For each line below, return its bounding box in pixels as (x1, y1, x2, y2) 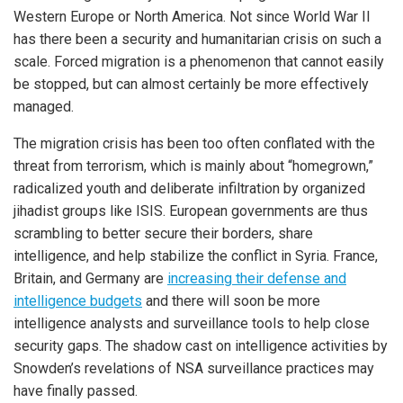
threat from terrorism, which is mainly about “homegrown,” (13, 157, 373, 175)
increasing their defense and (167, 270, 346, 287)
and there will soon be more (142, 292, 320, 309)
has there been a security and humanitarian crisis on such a (13, 31, 381, 48)
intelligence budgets (13, 292, 142, 309)
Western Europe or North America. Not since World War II (13, 8, 371, 25)
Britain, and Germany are (13, 270, 167, 287)
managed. (13, 98, 74, 115)
